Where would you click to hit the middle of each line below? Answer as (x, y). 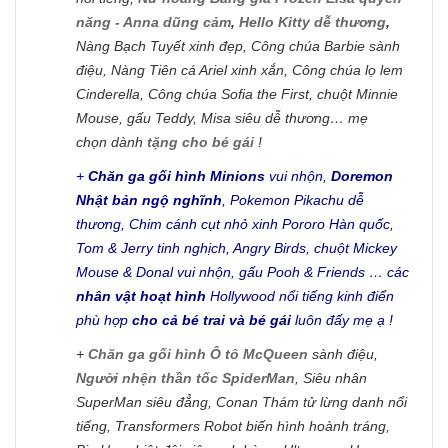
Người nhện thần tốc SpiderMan (185, 377)
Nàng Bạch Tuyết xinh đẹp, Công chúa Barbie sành (238, 45)
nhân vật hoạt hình (141, 295)
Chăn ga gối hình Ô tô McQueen (198, 353)
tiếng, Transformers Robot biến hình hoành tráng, (233, 425)
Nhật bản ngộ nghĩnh (149, 199)
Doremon (362, 175)
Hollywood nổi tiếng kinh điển (300, 295)
